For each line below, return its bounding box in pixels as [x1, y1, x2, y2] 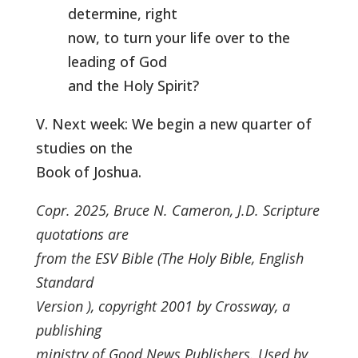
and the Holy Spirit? [67, 76, 199, 95]
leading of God [67, 52, 167, 71]
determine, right [67, 4, 177, 23]
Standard [35, 272, 93, 292]
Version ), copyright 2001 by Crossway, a [35, 296, 290, 316]
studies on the [35, 138, 133, 157]
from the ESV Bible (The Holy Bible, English [35, 249, 304, 268]
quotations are [35, 225, 129, 244]
